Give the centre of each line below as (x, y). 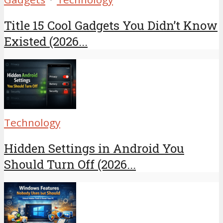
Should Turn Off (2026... (70, 165)
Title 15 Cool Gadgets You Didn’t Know (111, 26)
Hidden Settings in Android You (94, 149)
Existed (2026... (46, 42)
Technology (32, 123)
